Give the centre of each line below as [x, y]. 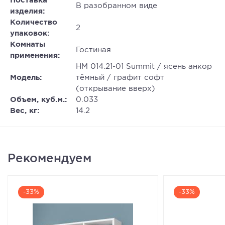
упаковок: [31, 33]
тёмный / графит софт [120, 78]
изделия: [29, 11]
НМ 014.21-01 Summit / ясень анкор [144, 67]
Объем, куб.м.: [40, 100]
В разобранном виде [117, 6]
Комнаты [28, 44]
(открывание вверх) [116, 89]
